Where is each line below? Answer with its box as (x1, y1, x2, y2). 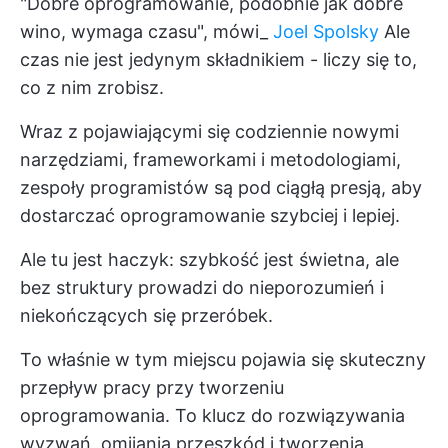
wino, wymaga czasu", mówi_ (20, 21, 273, 42)
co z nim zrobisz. (20, 77, 164, 98)
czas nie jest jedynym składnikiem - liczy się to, (20, 49, 417, 70)
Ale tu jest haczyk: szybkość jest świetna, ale (20, 249, 399, 270)
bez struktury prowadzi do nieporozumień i (20, 277, 384, 298)
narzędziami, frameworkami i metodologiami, (20, 149, 401, 170)
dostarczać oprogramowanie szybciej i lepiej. (20, 205, 400, 226)
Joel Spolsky (273, 21, 379, 42)
